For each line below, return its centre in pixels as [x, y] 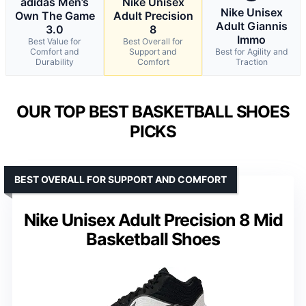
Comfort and [55, 51]
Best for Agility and [251, 51]
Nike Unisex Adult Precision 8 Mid [153, 220]
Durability [55, 61]
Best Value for [55, 41]
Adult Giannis [251, 26]
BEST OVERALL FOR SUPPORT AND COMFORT [121, 179]
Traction [251, 61]
